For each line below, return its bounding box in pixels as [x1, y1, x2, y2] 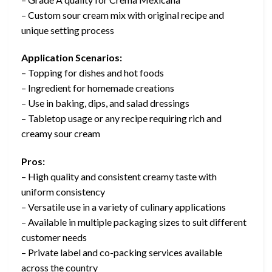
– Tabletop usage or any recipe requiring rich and [21, 112, 222, 124]
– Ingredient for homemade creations [21, 82, 174, 94]
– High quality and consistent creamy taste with [21, 171, 217, 183]
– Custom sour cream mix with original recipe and [21, 8, 224, 21]
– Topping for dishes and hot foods [21, 67, 164, 79]
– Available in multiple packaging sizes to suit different [21, 216, 246, 228]
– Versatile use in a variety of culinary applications [21, 201, 226, 213]
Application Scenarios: [21, 52, 122, 64]
